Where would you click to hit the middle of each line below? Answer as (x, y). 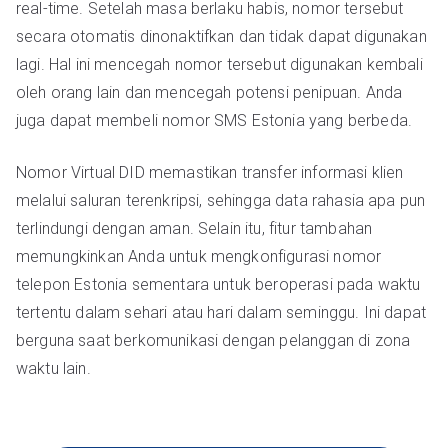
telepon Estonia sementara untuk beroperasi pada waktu (218, 284)
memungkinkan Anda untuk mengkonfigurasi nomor (199, 256)
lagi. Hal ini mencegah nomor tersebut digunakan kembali (219, 64)
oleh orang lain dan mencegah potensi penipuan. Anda (209, 92)
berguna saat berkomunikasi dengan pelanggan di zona (213, 340)
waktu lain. (53, 368)
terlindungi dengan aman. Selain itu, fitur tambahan (194, 228)
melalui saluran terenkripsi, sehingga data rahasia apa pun (221, 200)
